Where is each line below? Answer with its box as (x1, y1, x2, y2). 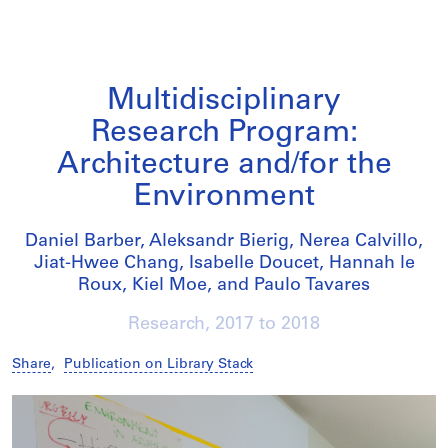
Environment (133, 182, 315, 213)
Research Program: (90, 118, 358, 149)
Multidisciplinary (107, 86, 341, 117)
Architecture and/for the (56, 150, 392, 181)
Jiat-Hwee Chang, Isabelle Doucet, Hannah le (33, 254, 415, 273)
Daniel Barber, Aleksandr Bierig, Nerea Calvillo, (25, 232, 423, 251)
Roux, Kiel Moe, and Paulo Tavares (78, 276, 370, 295)
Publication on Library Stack (64, 357, 253, 372)
